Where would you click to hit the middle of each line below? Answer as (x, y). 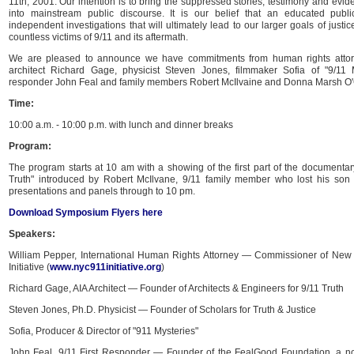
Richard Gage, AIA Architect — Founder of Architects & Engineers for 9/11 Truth (176, 288)
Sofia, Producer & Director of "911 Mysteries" (104, 331)
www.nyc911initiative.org (105, 267)
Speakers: (32, 234)
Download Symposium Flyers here (86, 213)
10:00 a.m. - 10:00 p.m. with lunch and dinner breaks (121, 125)
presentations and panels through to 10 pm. (102, 191)
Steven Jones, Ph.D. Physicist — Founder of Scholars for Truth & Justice (162, 310)
